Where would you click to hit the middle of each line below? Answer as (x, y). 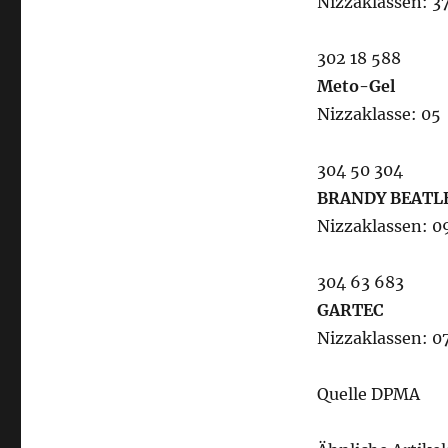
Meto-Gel (355, 86)
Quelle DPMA (368, 394)
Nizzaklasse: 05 (378, 114)
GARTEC (350, 310)
